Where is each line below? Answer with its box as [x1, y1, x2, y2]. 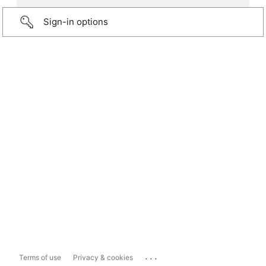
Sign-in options [43, 16, 108, 28]
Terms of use [19, 253, 61, 262]
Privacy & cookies [73, 253, 133, 262]
